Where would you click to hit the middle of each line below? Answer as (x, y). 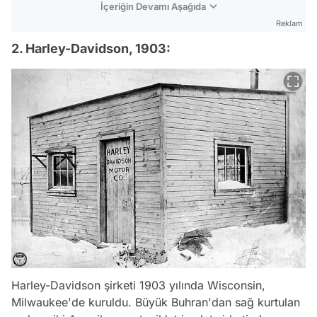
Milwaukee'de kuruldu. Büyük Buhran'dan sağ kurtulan (156, 302)
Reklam (289, 23)
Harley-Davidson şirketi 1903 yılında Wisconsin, (138, 286)
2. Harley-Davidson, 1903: (91, 48)
